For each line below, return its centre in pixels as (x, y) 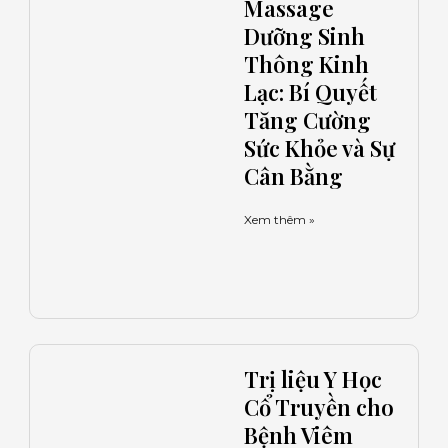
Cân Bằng (293, 175)
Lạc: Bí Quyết (310, 91)
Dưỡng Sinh (304, 35)
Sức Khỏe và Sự (319, 147)
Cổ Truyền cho (319, 407)
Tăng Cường (307, 119)
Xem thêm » (279, 219)
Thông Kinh (306, 63)
